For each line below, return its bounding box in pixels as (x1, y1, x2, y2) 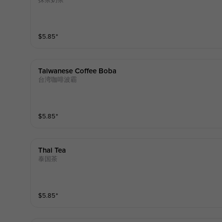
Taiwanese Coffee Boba (38, 67, 116, 75)
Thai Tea (38, 147, 66, 155)
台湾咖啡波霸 (38, 75, 77, 84)
